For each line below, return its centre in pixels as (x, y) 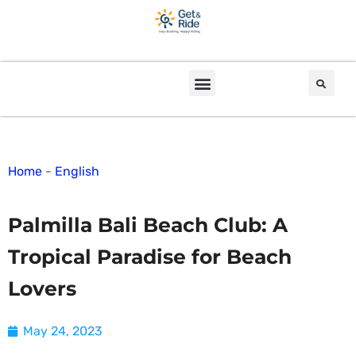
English (77, 172)
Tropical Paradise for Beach (150, 257)
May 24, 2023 (63, 331)
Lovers (42, 289)
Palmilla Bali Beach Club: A (148, 225)
